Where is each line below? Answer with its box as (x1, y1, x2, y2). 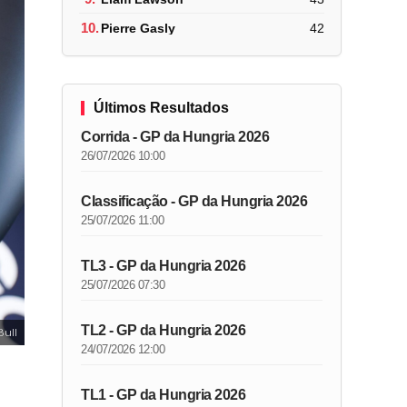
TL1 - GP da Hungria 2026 (81, 387, 246, 402)
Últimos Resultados (94, 100, 230, 115)
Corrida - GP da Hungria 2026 (81, 129, 270, 144)
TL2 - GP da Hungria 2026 (81, 323, 246, 338)
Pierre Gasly (101, 20, 176, 35)
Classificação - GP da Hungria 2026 (81, 194, 308, 209)
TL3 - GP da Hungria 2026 (81, 258, 246, 273)
